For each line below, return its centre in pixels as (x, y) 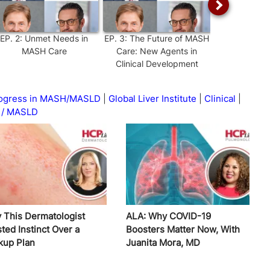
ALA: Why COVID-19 (168, 216)
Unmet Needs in (56, 38)
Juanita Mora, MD (163, 242)
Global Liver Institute (152, 98)
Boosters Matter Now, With (183, 229)
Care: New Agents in (157, 51)
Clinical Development (157, 63)
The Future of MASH (169, 38)
